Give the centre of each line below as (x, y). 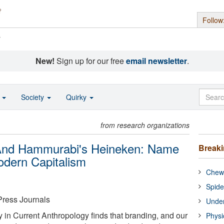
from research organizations (145, 125)
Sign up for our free (90, 61)
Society (33, 97)
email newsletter (156, 61)
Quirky (77, 97)
